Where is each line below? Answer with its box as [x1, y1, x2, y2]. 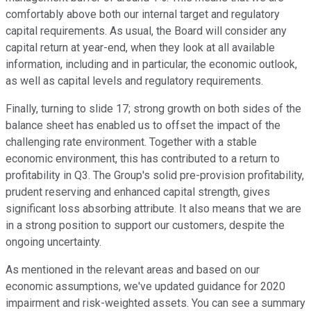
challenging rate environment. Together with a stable [6, 135, 257, 149]
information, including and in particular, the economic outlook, [6, 58, 297, 72]
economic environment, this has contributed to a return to [6, 152, 280, 166]
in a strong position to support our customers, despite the [6, 219, 285, 233]
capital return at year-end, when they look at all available [6, 41, 275, 55]
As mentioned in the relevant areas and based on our [6, 263, 260, 277]
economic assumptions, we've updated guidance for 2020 [6, 280, 285, 294]
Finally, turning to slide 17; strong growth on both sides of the [6, 102, 301, 116]
